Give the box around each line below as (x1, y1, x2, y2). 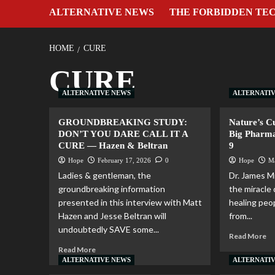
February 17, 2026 (97, 157, 151, 164)
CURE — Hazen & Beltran (58, 141, 168, 150)
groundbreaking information (58, 184, 165, 194)
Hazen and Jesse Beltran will (58, 211, 166, 221)
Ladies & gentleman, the (58, 170, 151, 180)
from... (229, 211, 253, 221)
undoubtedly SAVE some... (58, 224, 159, 234)
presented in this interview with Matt (58, 197, 202, 207)
